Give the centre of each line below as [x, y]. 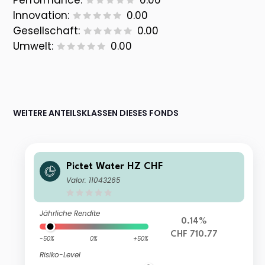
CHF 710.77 [194, 235]
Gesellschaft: [47, 31]
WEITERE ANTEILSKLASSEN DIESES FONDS [96, 113]
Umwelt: [33, 46]
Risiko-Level [60, 255]
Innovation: [41, 16]
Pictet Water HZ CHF [115, 167]
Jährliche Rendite [70, 214]
